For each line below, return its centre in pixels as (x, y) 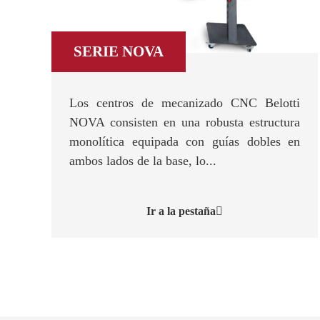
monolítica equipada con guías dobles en (185, 141)
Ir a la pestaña (181, 211)
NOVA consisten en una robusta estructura (185, 122)
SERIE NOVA (119, 51)
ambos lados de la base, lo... (143, 161)
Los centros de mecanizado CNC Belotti (185, 103)
